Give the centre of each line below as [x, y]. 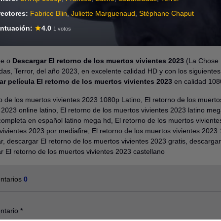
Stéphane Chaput [167, 13]
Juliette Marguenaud [103, 13]
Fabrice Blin [49, 13]
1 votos [62, 29]
